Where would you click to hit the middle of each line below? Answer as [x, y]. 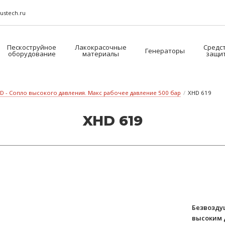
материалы [101, 54]
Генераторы [165, 50]
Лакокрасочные [101, 47]
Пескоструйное [32, 47]
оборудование [32, 54]
